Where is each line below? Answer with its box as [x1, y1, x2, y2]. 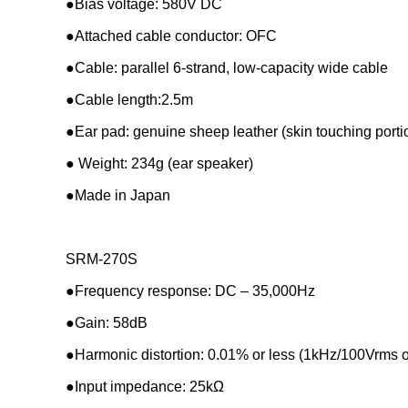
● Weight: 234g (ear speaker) [66, 155, 253, 171]
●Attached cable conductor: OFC [66, 27, 277, 44]
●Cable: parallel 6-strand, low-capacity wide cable [66, 59, 388, 76]
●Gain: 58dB [66, 314, 148, 331]
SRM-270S [66, 250, 138, 267]
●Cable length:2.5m [66, 91, 193, 107]
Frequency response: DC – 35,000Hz [75, 282, 315, 299]
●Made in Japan [66, 187, 170, 203]
